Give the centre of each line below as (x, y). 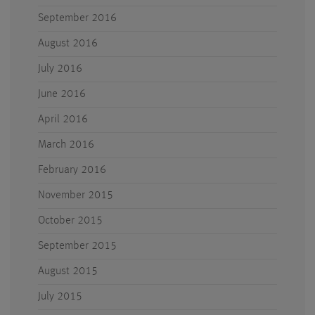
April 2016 (63, 120)
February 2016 (72, 170)
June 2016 (62, 94)
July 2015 (60, 297)
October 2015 (70, 221)
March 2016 (66, 145)
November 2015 (76, 195)
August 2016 (68, 44)
